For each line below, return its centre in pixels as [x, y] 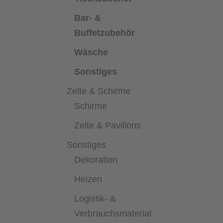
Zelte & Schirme [99, 91]
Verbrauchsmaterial [113, 213]
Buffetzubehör [105, 33]
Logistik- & [95, 198]
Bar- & [88, 18]
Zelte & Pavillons [108, 125]
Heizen [88, 179]
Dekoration [96, 160]
